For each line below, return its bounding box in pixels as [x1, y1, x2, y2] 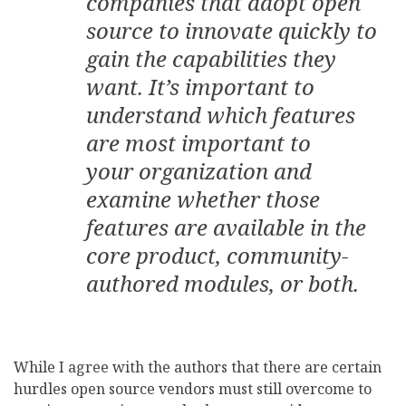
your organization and [86, 156, 312, 187]
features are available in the [86, 212, 366, 243]
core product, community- [86, 240, 348, 271]
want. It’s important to [86, 72, 314, 102]
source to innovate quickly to [86, 15, 377, 46]
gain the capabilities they [86, 43, 336, 74]
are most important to [86, 128, 311, 159]
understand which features [86, 100, 355, 130]
